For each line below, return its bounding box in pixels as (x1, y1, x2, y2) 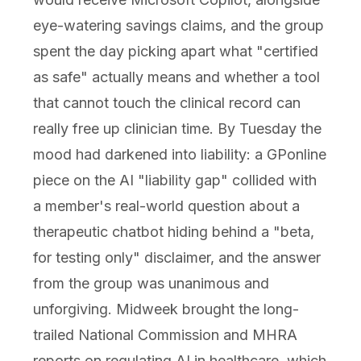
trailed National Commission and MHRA (32, 326, 297, 344)
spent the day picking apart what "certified (32, 43, 318, 60)
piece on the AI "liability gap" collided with (32, 172, 317, 189)
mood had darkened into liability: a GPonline (32, 146, 326, 164)
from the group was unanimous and (32, 275, 269, 293)
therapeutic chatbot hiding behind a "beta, (32, 223, 314, 241)
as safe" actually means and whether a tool (32, 68, 320, 86)
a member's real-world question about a (32, 197, 300, 215)
